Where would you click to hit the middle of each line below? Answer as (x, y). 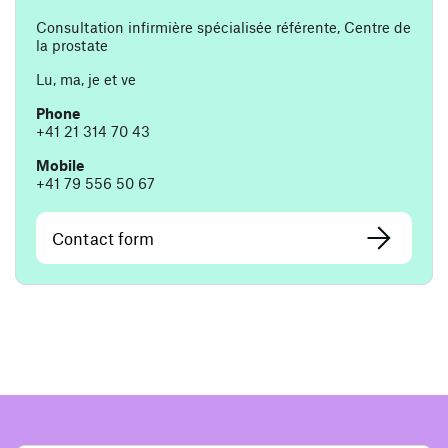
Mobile (60, 165)
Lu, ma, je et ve (86, 79)
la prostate (72, 45)
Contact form (103, 238)
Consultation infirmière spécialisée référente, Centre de (223, 27)
